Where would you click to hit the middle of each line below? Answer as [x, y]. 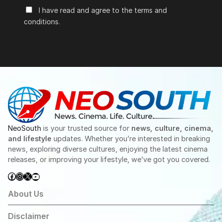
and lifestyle [30, 139]
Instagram [35, 176]
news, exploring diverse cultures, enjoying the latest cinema [108, 149]
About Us [26, 194]
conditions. [42, 21]
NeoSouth [26, 128]
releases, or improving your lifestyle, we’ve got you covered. [109, 160]
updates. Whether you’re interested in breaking [131, 139]
